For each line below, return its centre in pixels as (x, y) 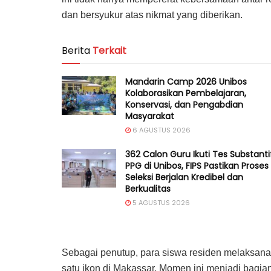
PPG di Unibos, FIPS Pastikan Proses (197, 165)
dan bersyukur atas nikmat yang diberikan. (152, 15)
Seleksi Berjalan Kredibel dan (184, 177)
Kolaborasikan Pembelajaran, (186, 93)
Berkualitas (148, 188)
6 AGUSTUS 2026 (161, 130)
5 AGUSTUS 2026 (160, 202)
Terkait (109, 50)
